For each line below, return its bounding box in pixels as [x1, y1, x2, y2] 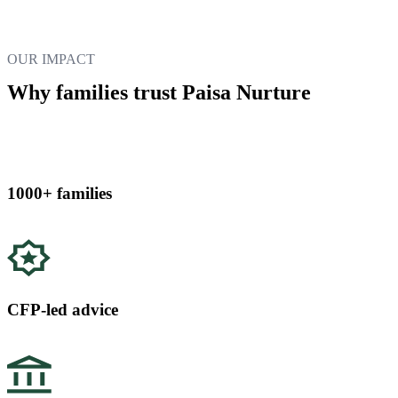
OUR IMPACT [7, 52, 95, 68]
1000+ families [7, 183, 112, 203]
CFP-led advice [7, 300, 118, 320]
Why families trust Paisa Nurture [7, 81, 311, 105]
